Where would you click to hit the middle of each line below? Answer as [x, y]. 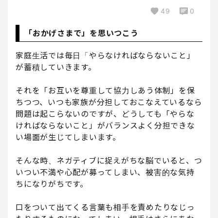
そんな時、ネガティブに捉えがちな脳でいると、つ [109, 161]
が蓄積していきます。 [56, 67]
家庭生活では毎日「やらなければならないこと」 [105, 56]
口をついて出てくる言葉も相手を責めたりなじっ [105, 208]
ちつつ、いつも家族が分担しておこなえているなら [109, 102]
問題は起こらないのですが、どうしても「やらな [105, 114]
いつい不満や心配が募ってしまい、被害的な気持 [105, 173]
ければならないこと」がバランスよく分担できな [105, 126]
